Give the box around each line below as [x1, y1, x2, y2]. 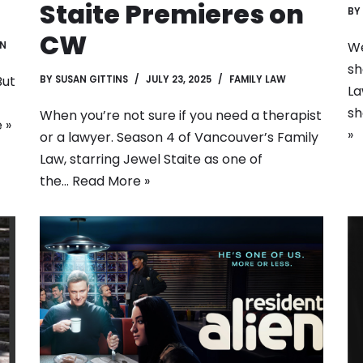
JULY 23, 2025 [146, 73, 211, 86]
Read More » [72, 172, 150, 190]
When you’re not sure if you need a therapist [40, 106, 322, 125]
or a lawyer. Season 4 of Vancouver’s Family [40, 128, 318, 147]
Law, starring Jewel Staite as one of [40, 150, 263, 169]
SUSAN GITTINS [55, 73, 128, 86]
